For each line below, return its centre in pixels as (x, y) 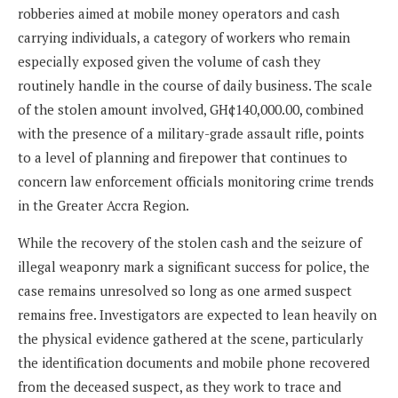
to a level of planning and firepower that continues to (183, 157)
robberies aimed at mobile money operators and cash (179, 13)
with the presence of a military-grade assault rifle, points (191, 133)
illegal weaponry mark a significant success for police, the (194, 266)
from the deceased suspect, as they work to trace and (179, 386)
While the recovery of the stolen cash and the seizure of (190, 242)
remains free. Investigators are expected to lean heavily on (197, 314)
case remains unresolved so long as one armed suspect (185, 290)
